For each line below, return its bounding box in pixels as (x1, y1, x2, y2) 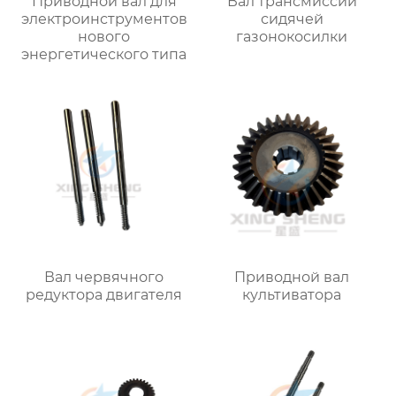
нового (78, 27, 131, 45)
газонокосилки (236, 27, 348, 45)
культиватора (242, 286, 342, 304)
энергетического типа (21, 45, 187, 63)
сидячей (260, 10, 324, 27)
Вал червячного (44, 269, 164, 286)
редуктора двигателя (26, 286, 183, 304)
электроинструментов (20, 10, 187, 27)
